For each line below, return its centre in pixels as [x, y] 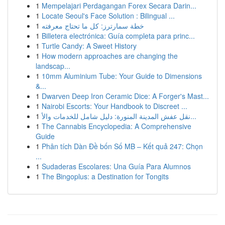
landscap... [53, 66]
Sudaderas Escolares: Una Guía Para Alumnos [116, 166]
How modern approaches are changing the [110, 56]
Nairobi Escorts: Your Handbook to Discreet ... [115, 106]
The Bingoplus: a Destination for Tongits [105, 176]
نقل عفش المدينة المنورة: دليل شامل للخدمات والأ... [193, 116]
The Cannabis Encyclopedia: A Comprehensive [117, 126]
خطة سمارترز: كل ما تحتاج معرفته [93, 26]
